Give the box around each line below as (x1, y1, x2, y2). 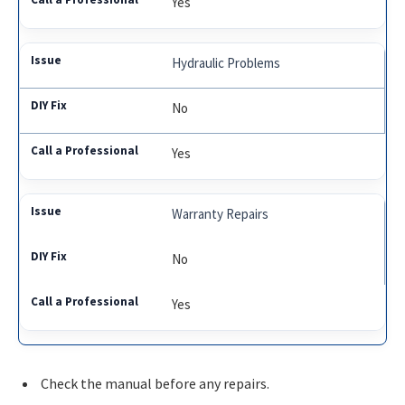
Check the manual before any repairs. (41, 373, 269, 392)
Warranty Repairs (172, 204, 269, 222)
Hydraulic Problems (172, 53, 281, 71)
